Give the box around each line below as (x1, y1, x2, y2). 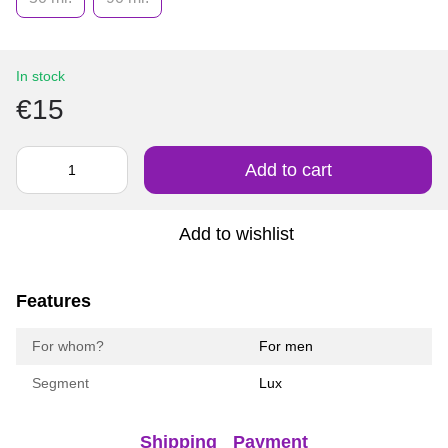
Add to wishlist (178, 224, 294, 244)
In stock (16, 68, 65, 84)
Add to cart (244, 160, 332, 180)
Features (16, 291, 91, 311)
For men (259, 338, 313, 354)
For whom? (32, 338, 104, 354)
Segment (32, 375, 89, 391)
